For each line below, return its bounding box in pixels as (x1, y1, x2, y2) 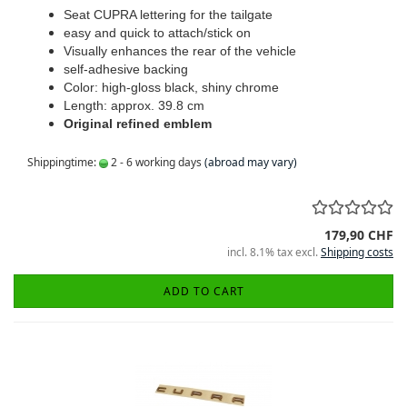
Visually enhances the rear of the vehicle (64, 44, 296, 58)
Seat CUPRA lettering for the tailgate (64, 7, 273, 22)
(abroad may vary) (204, 154, 297, 170)
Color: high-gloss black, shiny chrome (64, 80, 279, 94)
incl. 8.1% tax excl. (227, 244, 321, 260)
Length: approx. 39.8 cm (64, 98, 204, 113)
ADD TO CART (163, 283, 244, 299)
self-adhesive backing (64, 62, 188, 76)
